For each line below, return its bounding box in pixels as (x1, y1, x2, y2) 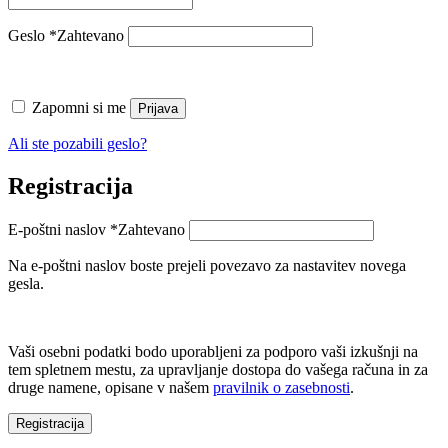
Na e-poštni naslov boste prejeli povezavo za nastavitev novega (8, 256, 406, 274)
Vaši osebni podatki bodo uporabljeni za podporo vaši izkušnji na (8, 342, 418, 360)
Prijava (138, 100, 178, 116)
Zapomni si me (32, 98, 126, 116)
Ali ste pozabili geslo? (8, 134, 147, 152)
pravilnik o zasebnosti (213, 378, 350, 396)
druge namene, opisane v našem (8, 378, 213, 396)
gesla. (8, 274, 44, 292)
